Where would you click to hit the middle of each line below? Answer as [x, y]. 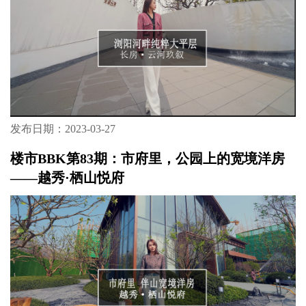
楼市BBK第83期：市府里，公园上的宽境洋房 [147, 159]
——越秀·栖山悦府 [67, 178]
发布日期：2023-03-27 [62, 128]
